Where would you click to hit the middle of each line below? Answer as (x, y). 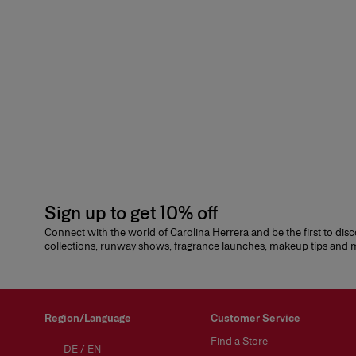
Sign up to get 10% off (131, 213)
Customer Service (256, 319)
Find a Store (240, 342)
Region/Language (88, 319)
